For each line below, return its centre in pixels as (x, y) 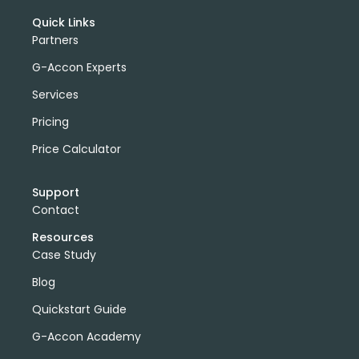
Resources (63, 237)
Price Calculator (77, 149)
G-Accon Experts (79, 67)
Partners (55, 40)
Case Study (64, 254)
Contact (56, 210)
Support (56, 192)
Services (55, 94)
